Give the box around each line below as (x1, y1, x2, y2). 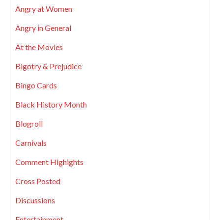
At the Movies (15, 42, 63, 52)
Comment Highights (15, 157, 83, 166)
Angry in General (15, 23, 71, 32)
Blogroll (15, 119, 43, 128)
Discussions (15, 195, 55, 205)
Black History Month (15, 100, 87, 109)
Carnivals (15, 138, 47, 147)
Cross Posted (15, 176, 60, 186)
